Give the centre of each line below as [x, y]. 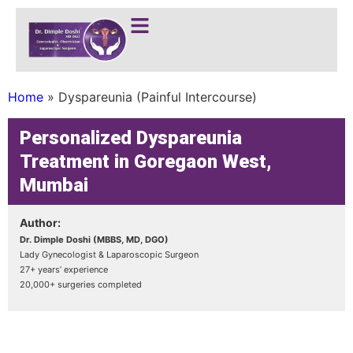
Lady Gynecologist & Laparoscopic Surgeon [109, 254]
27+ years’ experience [64, 269]
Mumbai [54, 185]
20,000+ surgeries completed [81, 284]
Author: [40, 222]
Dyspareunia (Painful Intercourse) [158, 97]
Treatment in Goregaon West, [146, 161]
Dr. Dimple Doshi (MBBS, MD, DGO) [94, 239]
